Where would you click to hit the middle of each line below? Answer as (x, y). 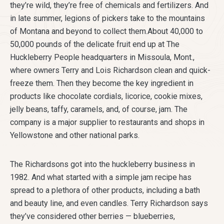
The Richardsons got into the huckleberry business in (102, 164)
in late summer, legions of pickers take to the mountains (107, 18)
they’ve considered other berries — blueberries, (92, 216)
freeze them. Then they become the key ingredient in (102, 83)
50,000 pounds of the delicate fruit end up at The (95, 44)
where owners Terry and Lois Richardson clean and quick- (110, 70)
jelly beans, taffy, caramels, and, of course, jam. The (99, 109)
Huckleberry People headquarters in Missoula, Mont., (102, 57)
